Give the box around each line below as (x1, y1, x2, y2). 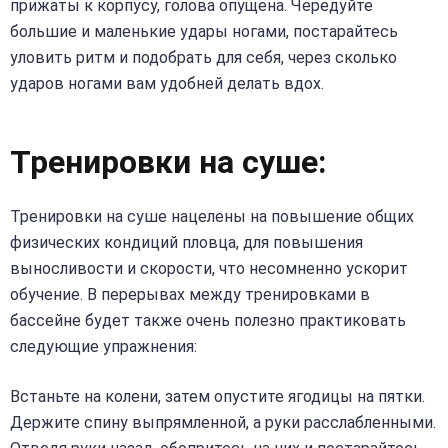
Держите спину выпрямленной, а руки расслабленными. (10, 412, 436, 432)
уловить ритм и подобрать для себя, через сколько (10, 47, 397, 67)
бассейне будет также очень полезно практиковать (10, 311, 406, 331)
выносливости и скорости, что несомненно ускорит (10, 259, 408, 279)
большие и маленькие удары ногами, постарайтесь (10, 21, 398, 41)
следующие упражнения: (10, 337, 197, 357)
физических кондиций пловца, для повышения (10, 233, 363, 253)
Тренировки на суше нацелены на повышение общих (10, 207, 414, 227)
